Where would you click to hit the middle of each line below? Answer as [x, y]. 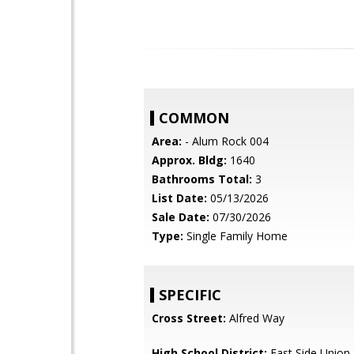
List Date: [179, 198]
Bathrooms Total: [202, 179]
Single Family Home [235, 236]
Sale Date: [181, 217]
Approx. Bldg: [189, 160]
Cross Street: [189, 318]
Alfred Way [255, 318]
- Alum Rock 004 [225, 141]
